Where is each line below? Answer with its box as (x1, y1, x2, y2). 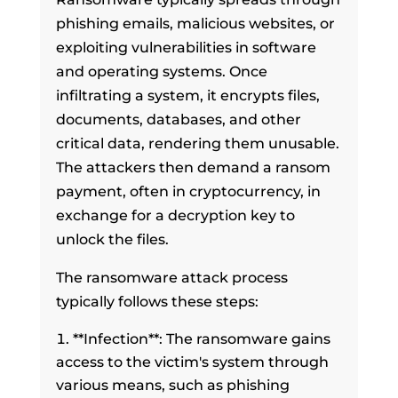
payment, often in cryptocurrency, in (55, 182, 321, 200)
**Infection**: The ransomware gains (72, 330, 330, 347)
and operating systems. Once (55, 62, 267, 80)
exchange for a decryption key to (55, 206, 295, 224)
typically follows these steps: (55, 292, 259, 310)
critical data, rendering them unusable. (55, 134, 339, 152)
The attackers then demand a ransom (55, 158, 330, 176)
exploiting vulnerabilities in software (55, 38, 316, 56)
